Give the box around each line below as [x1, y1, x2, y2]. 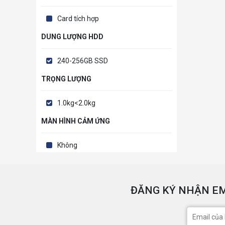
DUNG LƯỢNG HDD [41, 33, 103, 41]
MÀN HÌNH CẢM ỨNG [41, 117, 110, 126]
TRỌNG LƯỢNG [41, 75, 91, 83]
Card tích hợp [57, 15, 99, 23]
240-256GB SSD [57, 57, 108, 65]
